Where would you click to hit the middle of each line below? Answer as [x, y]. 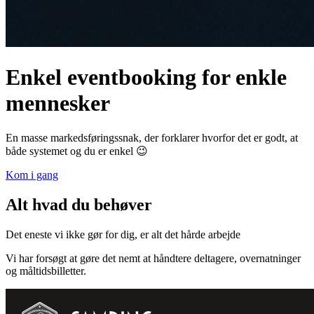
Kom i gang [32, 175]
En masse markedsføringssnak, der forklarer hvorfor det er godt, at [152, 137]
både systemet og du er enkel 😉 [77, 151]
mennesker [58, 103]
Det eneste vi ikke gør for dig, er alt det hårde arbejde [123, 234]
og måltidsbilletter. [46, 271]
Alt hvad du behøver [79, 204]
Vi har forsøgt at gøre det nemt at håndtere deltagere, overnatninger [153, 258]
